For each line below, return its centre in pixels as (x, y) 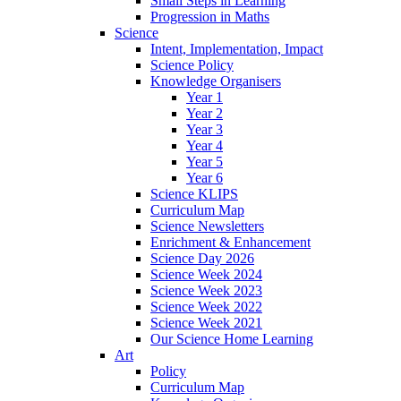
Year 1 (205, 97)
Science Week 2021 (206, 322)
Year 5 (205, 161)
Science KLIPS (194, 193)
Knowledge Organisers (216, 81)
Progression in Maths (210, 16)
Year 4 (205, 145)
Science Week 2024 (206, 274)
